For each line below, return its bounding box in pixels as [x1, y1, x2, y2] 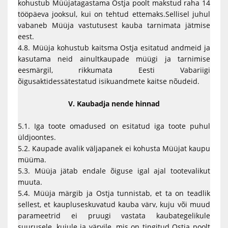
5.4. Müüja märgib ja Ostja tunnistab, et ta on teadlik [18, 188, 210, 198]
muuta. [18, 177, 42, 187]
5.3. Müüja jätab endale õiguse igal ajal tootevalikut [18, 166, 210, 176]
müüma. [18, 155, 46, 164]
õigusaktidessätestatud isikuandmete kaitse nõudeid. [18, 76, 199, 86]
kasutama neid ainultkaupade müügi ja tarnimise [18, 54, 210, 64]
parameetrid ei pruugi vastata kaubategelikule [18, 211, 210, 220]
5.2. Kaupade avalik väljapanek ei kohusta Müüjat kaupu [18, 144, 210, 153]
